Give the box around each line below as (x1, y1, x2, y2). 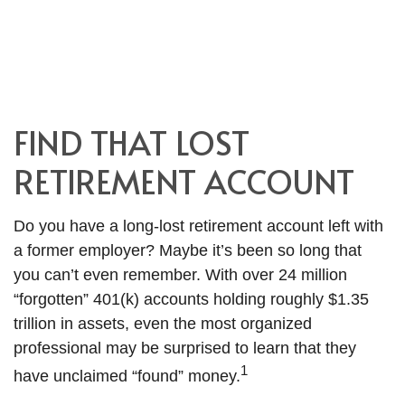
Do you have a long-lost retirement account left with (14, 217, 383, 236)
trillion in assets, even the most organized (14, 315, 312, 334)
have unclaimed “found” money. (14, 367, 240, 386)
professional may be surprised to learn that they (14, 339, 356, 358)
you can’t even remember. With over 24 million (14, 266, 347, 285)
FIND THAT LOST (14, 119, 250, 165)
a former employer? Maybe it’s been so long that (14, 241, 362, 260)
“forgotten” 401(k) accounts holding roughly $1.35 (14, 290, 369, 309)
